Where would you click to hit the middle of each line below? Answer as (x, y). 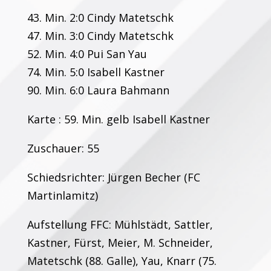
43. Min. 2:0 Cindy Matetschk (100, 18)
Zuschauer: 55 (63, 148)
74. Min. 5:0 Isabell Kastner (96, 72)
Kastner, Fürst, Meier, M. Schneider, (120, 243)
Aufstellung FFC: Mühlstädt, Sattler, (120, 224)
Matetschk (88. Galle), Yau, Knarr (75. (122, 261)
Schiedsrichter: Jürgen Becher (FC (113, 177)
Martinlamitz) (62, 195)
